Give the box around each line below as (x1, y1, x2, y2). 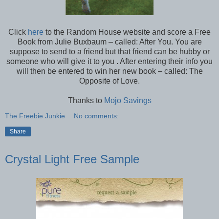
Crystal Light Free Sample (5, 153, 139, 166)
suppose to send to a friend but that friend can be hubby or (9, 47, 210, 56)
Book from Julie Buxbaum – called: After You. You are (17, 38, 202, 46)
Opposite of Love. (79, 77, 140, 86)
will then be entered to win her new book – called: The (16, 67, 203, 76)
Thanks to (67, 96, 102, 105)
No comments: (74, 112, 119, 120)
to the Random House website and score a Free (45, 28, 211, 37)
